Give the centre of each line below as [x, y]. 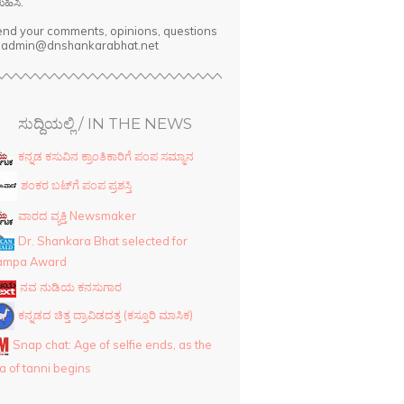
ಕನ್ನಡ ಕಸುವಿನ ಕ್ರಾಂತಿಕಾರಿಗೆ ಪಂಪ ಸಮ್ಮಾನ [106, 156]
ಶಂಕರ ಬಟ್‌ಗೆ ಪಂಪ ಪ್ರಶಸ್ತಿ [77, 185]
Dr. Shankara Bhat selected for [103, 241]
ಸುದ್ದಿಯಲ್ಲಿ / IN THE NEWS [105, 124]
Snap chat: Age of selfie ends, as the [113, 345]
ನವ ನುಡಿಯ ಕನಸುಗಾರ [71, 287]
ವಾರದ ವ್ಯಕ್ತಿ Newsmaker [78, 216]
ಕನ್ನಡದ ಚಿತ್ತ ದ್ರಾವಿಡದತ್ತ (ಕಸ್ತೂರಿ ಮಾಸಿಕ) [106, 315]
